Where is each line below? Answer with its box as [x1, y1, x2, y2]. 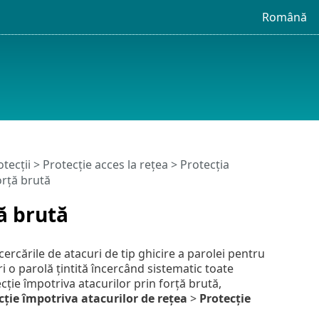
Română [261, 9, 307, 25]
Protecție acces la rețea [42, 157, 168, 173]
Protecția [179, 157, 229, 173]
